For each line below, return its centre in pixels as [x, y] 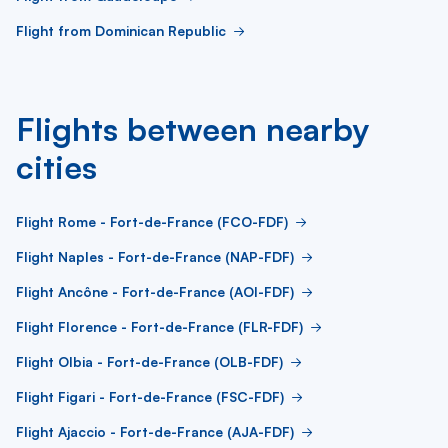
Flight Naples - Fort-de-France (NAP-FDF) [155, 256]
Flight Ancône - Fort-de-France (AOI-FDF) [155, 291]
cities [56, 167]
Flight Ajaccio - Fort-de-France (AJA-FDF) [155, 431]
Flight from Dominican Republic [121, 30]
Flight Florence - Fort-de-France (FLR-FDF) [159, 326]
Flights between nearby [192, 129]
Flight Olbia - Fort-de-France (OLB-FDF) [149, 361]
